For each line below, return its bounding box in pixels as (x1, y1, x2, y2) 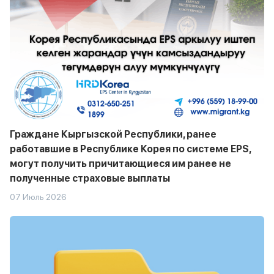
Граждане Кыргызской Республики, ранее (10, 128, 217, 141)
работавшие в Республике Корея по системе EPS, (10, 143, 251, 155)
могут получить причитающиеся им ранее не (10, 158, 231, 170)
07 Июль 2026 (10, 192, 67, 202)
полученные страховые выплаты (10, 172, 170, 185)
